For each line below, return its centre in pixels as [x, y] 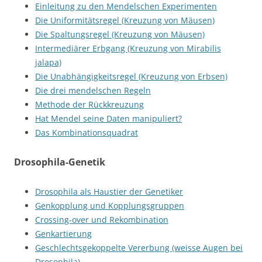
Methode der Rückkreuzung [89, 104]
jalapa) [48, 62]
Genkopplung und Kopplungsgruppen [110, 206]
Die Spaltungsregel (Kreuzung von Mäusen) [120, 34]
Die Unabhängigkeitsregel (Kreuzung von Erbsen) [131, 76]
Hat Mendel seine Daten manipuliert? [108, 118]
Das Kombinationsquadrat [87, 132]
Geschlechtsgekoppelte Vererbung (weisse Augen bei [139, 248]
